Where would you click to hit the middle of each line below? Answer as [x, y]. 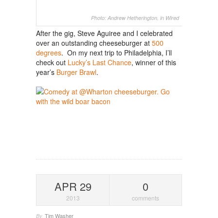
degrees [49, 53]
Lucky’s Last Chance [100, 63]
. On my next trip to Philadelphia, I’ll [117, 53]
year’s [46, 72]
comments [145, 198]
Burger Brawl [76, 72]
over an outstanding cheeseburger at [94, 43]
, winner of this [154, 63]
